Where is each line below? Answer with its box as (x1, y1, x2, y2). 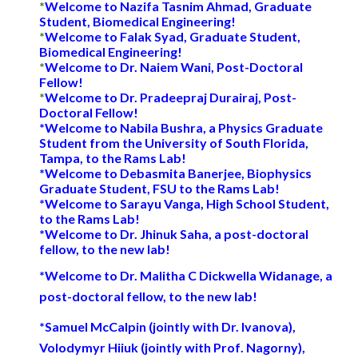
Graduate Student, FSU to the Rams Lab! (39, 181, 280, 196)
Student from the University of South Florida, (39, 135, 309, 150)
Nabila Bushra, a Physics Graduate (120, 120, 324, 135)
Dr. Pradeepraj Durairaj (120, 89, 259, 105)
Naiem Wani (140, 59, 212, 74)
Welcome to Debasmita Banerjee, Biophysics (45, 165, 312, 181)
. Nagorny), (241, 340, 306, 355)
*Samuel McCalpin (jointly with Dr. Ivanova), (39, 319, 296, 334)
